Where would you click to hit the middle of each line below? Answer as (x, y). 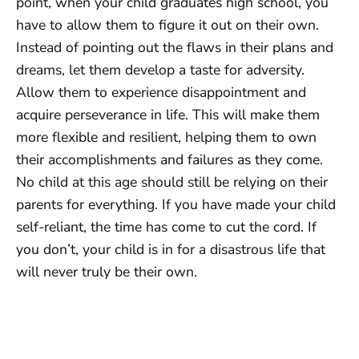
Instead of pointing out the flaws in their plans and (175, 47)
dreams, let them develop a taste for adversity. (160, 69)
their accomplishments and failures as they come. (169, 159)
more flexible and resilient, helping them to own (166, 137)
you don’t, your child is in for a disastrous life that (171, 249)
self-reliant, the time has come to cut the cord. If (166, 226)
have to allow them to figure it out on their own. (167, 24)
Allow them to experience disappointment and (161, 92)
